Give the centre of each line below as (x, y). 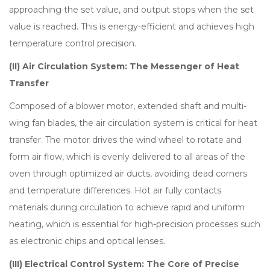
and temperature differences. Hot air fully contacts (115, 191)
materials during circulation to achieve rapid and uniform (127, 208)
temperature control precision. (73, 44)
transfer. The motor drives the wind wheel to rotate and (125, 140)
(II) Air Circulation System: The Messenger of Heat (124, 67)
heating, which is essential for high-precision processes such (135, 224)
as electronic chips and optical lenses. (87, 241)
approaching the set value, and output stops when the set (131, 10)
